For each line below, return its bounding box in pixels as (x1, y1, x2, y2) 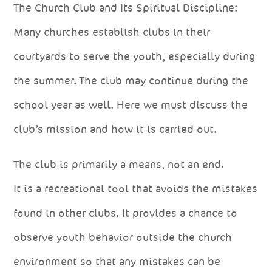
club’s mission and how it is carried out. (13, 122, 217, 136)
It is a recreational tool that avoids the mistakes (13, 182, 258, 195)
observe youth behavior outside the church (13, 230, 233, 244)
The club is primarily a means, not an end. (13, 157, 225, 171)
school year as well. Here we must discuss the (13, 98, 248, 112)
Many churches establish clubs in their (13, 25, 211, 39)
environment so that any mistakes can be (13, 254, 221, 268)
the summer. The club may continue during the (13, 73, 249, 87)
